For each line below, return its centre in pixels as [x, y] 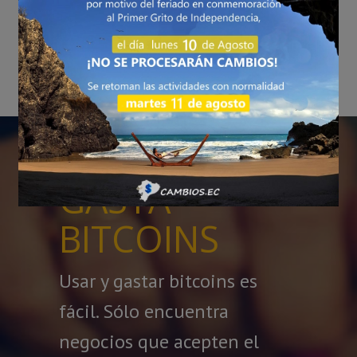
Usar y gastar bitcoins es [158, 281]
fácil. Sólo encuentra [144, 312]
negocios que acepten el [159, 342]
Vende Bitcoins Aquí [138, 22]
